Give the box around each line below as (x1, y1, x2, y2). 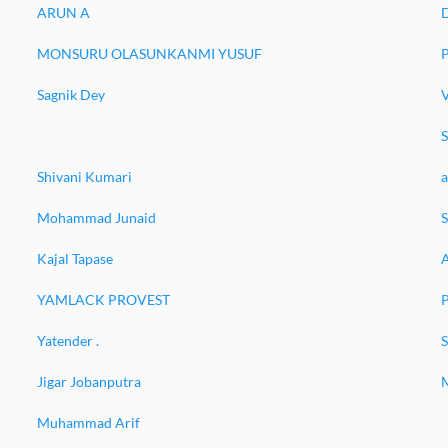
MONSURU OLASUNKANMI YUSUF (36, 45, 262, 62)
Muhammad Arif (36, 414, 140, 431)
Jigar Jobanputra (36, 373, 141, 390)
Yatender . (36, 332, 99, 349)
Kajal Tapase (36, 250, 113, 267)
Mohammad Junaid (36, 209, 156, 226)
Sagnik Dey (36, 86, 105, 103)
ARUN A (36, 4, 90, 21)
